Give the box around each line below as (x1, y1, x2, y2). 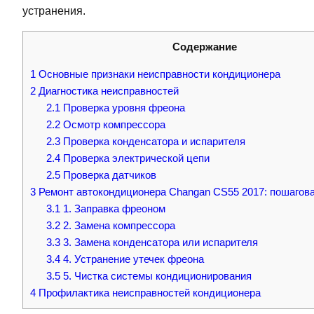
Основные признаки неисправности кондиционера (36, 68, 280, 80)
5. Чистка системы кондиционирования (60, 270, 252, 282)
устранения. (22, 4, 86, 17)
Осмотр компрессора (60, 118, 165, 130)
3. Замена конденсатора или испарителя (60, 236, 258, 248)
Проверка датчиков (60, 169, 156, 181)
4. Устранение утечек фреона (60, 253, 204, 265)
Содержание (172, 40, 237, 53)
